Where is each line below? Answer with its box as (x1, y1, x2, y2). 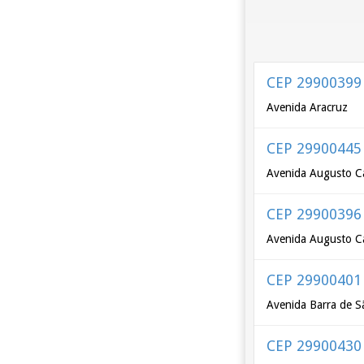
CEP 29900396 (266, 206, 362, 223)
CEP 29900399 (266, 74, 362, 91)
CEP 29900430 (266, 337, 362, 354)
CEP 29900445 (266, 140, 362, 157)
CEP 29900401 (266, 271, 362, 288)
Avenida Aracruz (266, 101, 349, 114)
